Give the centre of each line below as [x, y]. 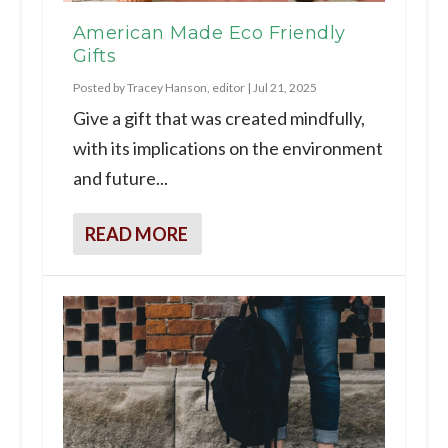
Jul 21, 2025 [284, 87]
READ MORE [136, 233]
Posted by [99, 87]
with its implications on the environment [227, 147]
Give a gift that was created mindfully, [218, 117]
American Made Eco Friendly [209, 32]
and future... [120, 177]
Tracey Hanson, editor [185, 87]
